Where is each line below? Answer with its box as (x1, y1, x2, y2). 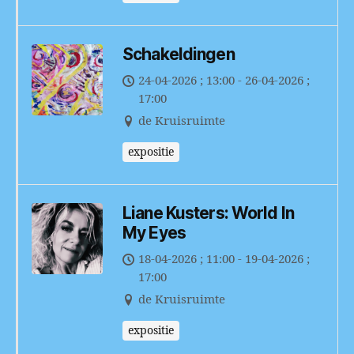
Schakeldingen (122, 43, 235, 64)
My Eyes (122, 222, 186, 243)
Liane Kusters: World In (122, 202, 294, 223)
